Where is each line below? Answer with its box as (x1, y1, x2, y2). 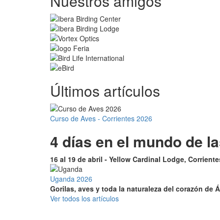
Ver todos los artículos (50, 193, 119, 203)
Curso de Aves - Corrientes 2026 (50, 113, 152, 123)
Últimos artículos (50, 80, 160, 101)
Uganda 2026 (50, 174, 92, 184)
